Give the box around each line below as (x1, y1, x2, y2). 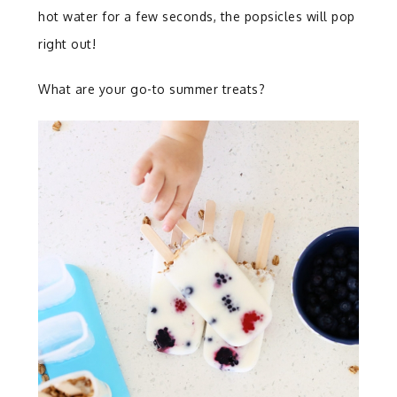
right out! (38, 35, 97, 51)
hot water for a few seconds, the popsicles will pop (38, 8, 355, 24)
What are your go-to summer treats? (38, 81, 266, 97)
